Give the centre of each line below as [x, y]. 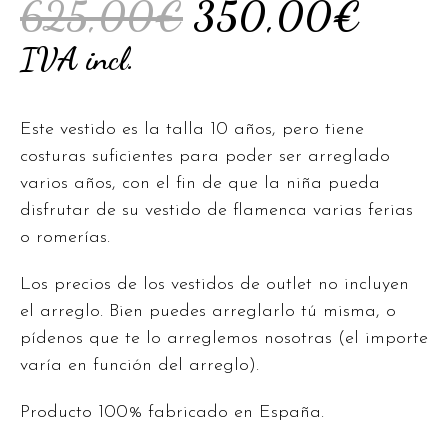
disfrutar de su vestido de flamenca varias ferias [216, 211]
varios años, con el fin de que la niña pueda [200, 184]
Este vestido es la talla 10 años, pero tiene [192, 130]
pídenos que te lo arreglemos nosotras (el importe [224, 339]
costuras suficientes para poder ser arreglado [205, 157]
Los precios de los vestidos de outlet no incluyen [214, 285]
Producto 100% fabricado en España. [172, 413]
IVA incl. [77, 59]
